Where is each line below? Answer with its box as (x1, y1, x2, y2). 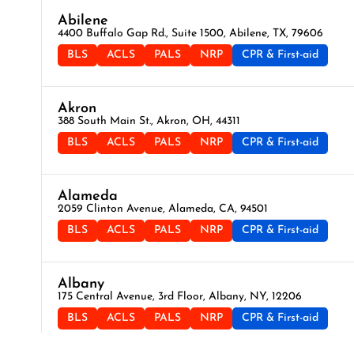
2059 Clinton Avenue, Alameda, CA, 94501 (58, 203, 268, 216)
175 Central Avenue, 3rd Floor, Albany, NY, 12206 (58, 291, 302, 303)
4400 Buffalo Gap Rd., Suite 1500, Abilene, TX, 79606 (58, 28, 323, 40)
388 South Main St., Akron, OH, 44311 (58, 115, 240, 128)
